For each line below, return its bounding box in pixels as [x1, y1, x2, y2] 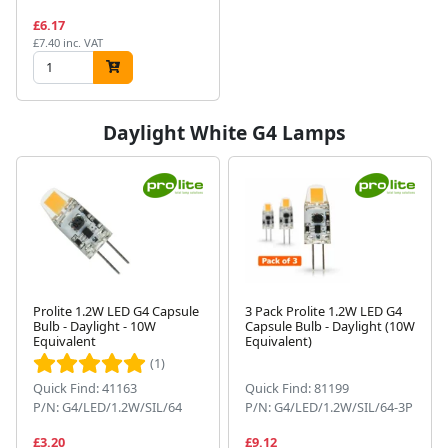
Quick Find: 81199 [245, 378, 349, 397]
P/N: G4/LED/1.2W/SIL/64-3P [245, 397, 413, 416]
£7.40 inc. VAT [33, 34, 103, 50]
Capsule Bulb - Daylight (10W [245, 316, 415, 335]
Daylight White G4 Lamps [102, 118, 346, 146]
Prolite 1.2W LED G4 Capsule [33, 301, 199, 320]
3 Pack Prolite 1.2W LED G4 [245, 301, 402, 320]
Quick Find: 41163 [33, 378, 137, 397]
